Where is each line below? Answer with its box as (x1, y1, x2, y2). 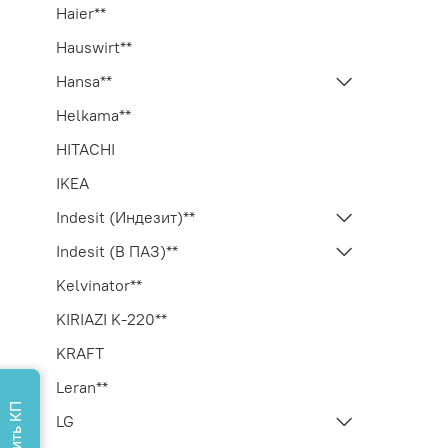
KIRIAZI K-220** (56, 308, 167, 329)
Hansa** (56, 70, 112, 91)
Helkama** (56, 104, 131, 125)
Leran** (56, 376, 108, 397)
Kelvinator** (56, 274, 142, 295)
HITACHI (56, 138, 115, 159)
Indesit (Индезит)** (56, 206, 195, 227)
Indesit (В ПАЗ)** (56, 240, 178, 261)
